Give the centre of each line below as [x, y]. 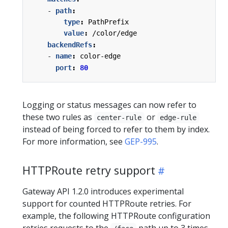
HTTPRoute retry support [89, 170]
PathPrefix [108, 22]
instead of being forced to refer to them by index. [116, 129]
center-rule [119, 117]
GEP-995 [141, 141]
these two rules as [58, 117]
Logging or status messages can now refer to [109, 105]
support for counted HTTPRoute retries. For [107, 203]
